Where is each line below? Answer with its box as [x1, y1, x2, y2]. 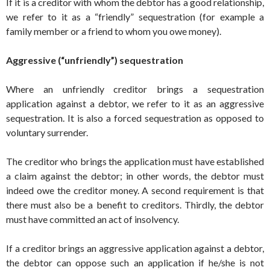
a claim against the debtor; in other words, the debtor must [6, 170, 264, 182]
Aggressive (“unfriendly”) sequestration [6, 54, 183, 66]
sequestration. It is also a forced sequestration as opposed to [6, 112, 264, 124]
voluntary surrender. [6, 127, 88, 139]
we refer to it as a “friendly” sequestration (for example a [6, 11, 264, 23]
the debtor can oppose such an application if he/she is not [6, 257, 264, 269]
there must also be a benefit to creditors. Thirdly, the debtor [6, 199, 264, 211]
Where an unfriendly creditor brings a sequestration [6, 83, 264, 95]
